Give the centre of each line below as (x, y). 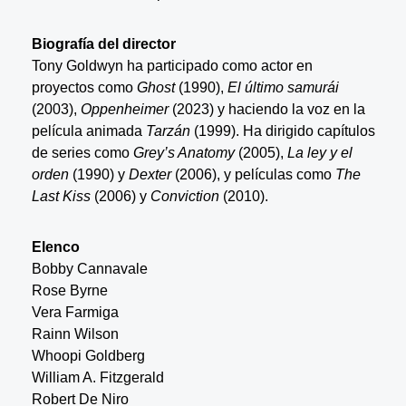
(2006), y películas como (253, 174)
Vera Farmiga (75, 312)
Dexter (150, 174)
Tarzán (169, 130)
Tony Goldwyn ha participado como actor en (172, 65)
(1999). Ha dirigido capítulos (284, 130)
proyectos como (84, 87)
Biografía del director (103, 43)
